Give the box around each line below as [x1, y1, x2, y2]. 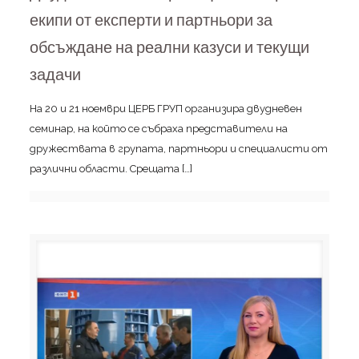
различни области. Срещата [29, 162, 179, 175]
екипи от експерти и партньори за [29, 9, 272, 30]
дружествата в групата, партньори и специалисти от [29, 142, 328, 155]
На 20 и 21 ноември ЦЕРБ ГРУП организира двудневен [29, 102, 302, 115]
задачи [29, 63, 81, 85]
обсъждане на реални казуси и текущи [29, 36, 309, 58]
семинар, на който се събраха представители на [29, 122, 288, 135]
